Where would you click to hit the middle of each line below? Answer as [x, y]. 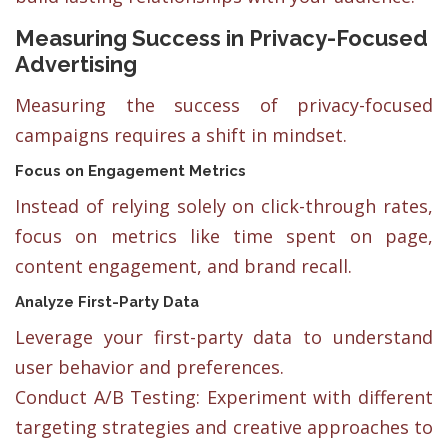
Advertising [76, 63]
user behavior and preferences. [149, 366]
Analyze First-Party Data [107, 301]
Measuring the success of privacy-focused [224, 104]
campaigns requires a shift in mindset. [181, 134]
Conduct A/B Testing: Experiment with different [224, 396]
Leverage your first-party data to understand [224, 336]
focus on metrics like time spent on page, [224, 235]
